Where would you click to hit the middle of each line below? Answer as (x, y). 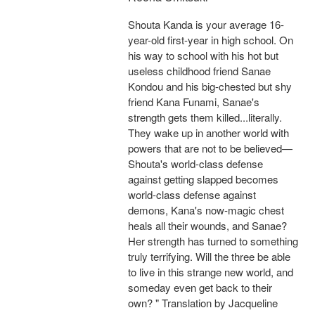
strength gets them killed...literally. (205, 117)
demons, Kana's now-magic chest (206, 210)
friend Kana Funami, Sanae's (194, 102)
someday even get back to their (200, 288)
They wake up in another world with (208, 133)
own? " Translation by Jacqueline (203, 303)
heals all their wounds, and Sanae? (207, 226)
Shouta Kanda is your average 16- (206, 25)
